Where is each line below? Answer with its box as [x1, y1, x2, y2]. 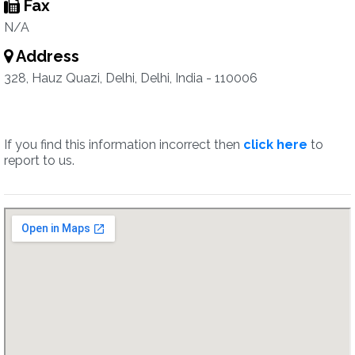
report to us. [4, 153, 74, 168]
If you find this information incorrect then [4, 137, 243, 152]
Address [13, 47, 79, 66]
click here [243, 137, 307, 152]
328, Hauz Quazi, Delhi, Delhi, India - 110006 [4, 71, 258, 86]
